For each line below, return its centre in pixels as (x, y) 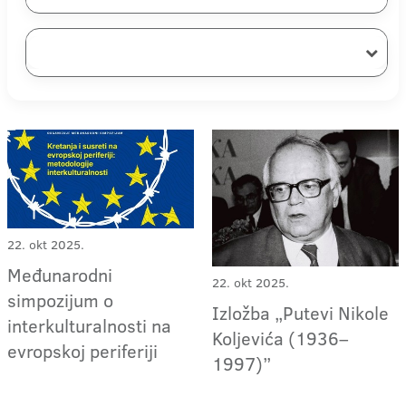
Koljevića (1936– (281, 338)
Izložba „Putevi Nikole (301, 312)
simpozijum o (60, 300)
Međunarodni (60, 274)
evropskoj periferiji (82, 350)
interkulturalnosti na (89, 325)
